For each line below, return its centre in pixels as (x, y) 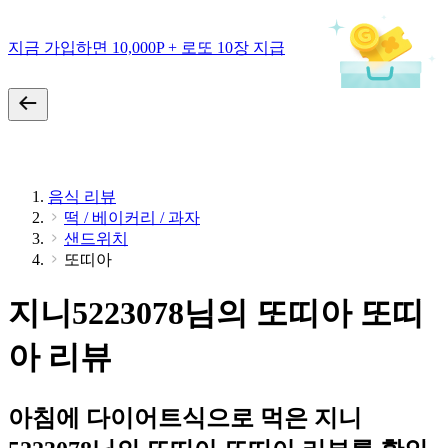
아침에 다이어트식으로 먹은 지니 (185, 417)
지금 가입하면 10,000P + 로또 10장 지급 (146, 47)
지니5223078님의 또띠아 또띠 (216, 313)
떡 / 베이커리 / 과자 (132, 217)
